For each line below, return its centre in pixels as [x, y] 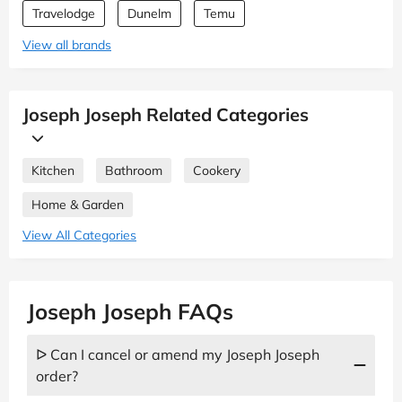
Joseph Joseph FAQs [130, 311]
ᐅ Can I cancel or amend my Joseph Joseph [178, 354]
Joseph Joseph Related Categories [166, 114]
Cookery [217, 170]
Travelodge [64, 13]
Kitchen [53, 170]
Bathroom [134, 170]
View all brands [67, 44]
